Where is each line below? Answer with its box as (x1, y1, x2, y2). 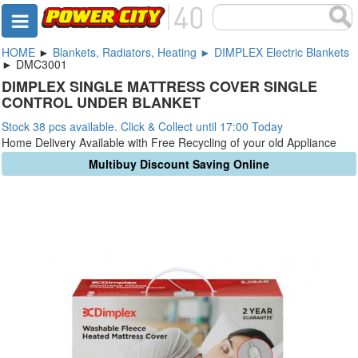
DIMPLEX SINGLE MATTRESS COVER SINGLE (2, 76, 317, 97)
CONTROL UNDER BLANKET (2, 92, 201, 113)
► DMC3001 (2, 56, 67, 72)
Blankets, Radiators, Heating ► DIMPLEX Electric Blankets (53, 44, 349, 60)
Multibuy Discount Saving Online (89, 156, 269, 172)
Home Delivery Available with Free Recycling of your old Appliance (2, 134, 336, 150)
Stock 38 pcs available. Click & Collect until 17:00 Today (2, 118, 283, 134)
